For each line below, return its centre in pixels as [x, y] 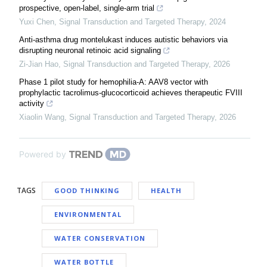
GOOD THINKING [87, 190]
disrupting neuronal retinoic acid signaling [90, 50]
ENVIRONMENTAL [88, 214]
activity [32, 103]
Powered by [43, 154]
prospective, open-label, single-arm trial [87, 8]
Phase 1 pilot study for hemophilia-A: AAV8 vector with [114, 82]
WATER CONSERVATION [100, 238]
